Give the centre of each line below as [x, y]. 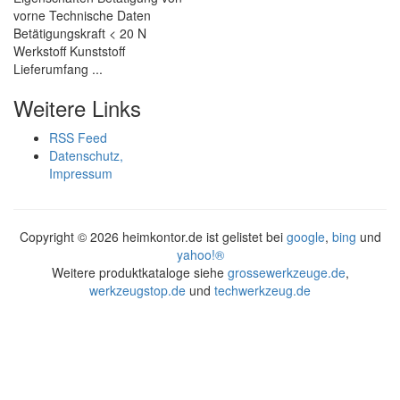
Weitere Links [77, 108]
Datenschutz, [86, 155]
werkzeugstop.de [137, 290]
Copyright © [54, 237]
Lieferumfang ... [58, 69]
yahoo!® [200, 254]
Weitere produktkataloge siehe [139, 272]
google [305, 237]
